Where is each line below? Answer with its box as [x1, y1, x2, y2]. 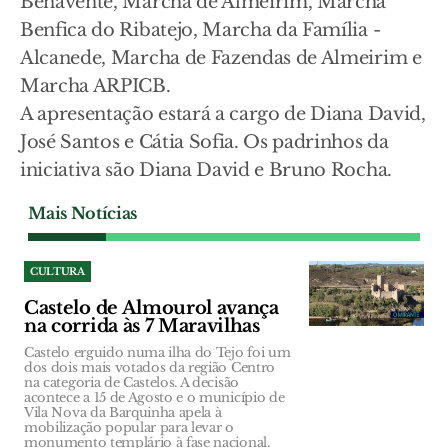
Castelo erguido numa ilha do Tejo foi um [24, 344, 291, 362]
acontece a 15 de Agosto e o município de [24, 389, 285, 407]
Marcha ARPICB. [20, 75, 171, 98]
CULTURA [30, 265, 85, 279]
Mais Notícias [28, 203, 137, 224]
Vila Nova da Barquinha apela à [24, 404, 222, 422]
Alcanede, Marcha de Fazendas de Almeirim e [20, 47, 422, 70]
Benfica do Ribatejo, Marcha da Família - [20, 19, 381, 42]
